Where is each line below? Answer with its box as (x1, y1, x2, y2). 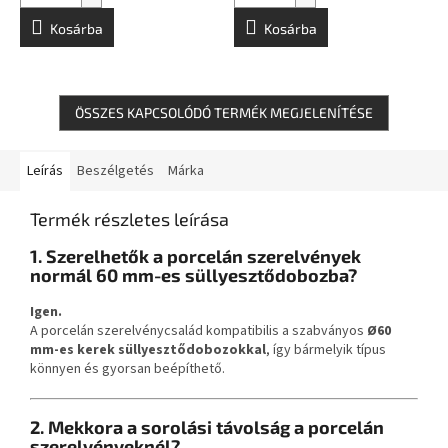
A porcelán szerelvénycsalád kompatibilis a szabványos (30, 320, 364, 341)
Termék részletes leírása (30, 207, 229, 230)
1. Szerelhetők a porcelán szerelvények (30, 244, 361, 267)
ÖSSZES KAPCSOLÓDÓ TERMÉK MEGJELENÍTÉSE (75, 103, 373, 121)
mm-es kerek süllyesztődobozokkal (30, 339, 266, 360)
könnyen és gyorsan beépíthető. (30, 358, 225, 379)
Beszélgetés (77, 160, 154, 181)
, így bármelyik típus (266, 339, 386, 360)
